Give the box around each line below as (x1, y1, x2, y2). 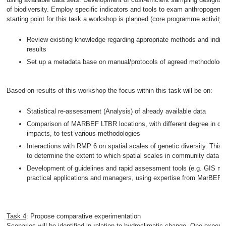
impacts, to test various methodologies (27, 130, 140, 137)
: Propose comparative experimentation (26, 212, 141, 220)
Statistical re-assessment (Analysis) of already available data (27, 107, 206, 115)
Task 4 (7, 212, 26, 220)
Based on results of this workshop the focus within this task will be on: (7, 87, 212, 94)
